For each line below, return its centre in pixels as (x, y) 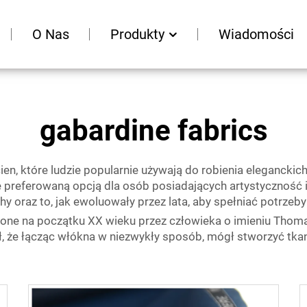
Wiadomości (256, 34)
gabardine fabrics (153, 131)
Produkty (139, 34)
